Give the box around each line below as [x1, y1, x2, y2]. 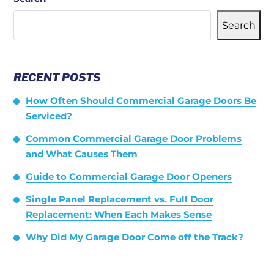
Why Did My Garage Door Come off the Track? [26, 231, 243, 243]
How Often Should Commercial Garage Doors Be [26, 95, 256, 106]
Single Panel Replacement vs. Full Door [26, 193, 213, 205]
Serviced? [26, 110, 72, 122]
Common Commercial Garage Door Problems [26, 133, 242, 144]
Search [222, 19, 256, 31]
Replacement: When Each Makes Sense [26, 209, 212, 220]
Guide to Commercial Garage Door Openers [26, 171, 232, 182]
